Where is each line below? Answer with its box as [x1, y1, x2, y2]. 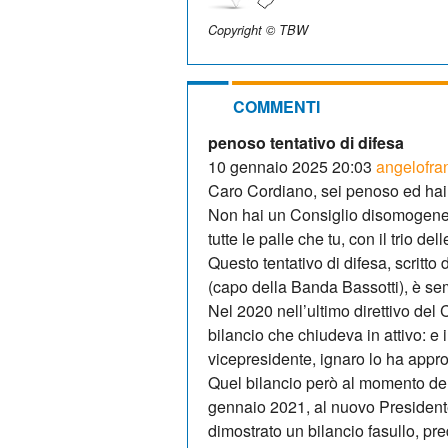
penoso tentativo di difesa [208, 130, 404, 154]
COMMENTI [233, 94, 320, 118]
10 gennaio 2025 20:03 [208, 154, 372, 178]
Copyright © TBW [208, 20, 308, 39]
